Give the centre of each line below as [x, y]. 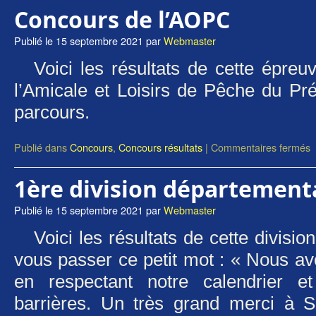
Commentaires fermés [261, 147]
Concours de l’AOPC [122, 19]
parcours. [57, 112]
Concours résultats [160, 147]
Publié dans [41, 147]
